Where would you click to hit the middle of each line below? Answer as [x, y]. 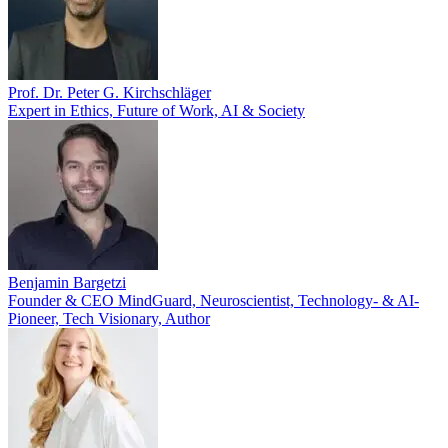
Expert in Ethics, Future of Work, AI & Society [156, 110]
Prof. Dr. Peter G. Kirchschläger [109, 92]
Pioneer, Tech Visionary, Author [109, 318]
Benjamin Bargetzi [67, 282]
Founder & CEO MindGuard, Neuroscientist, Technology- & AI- [213, 300]
